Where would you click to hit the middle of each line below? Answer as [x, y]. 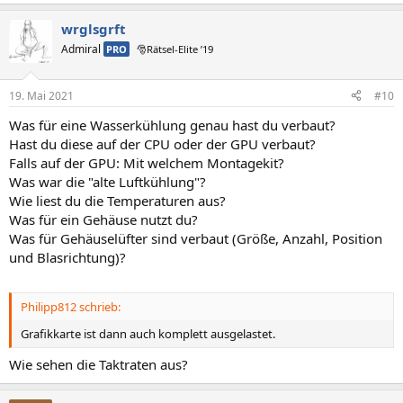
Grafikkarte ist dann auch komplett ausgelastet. [148, 334]
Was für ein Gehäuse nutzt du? [103, 219]
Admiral [82, 49]
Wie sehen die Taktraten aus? [99, 364]
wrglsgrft [94, 29]
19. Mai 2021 [41, 95]
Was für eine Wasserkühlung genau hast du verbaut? [172, 125]
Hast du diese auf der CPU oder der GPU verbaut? [162, 143]
